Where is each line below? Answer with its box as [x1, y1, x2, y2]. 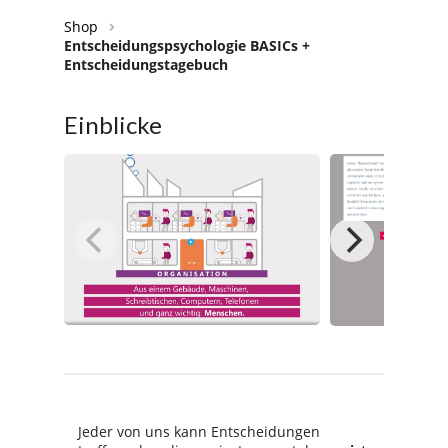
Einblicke [64, 110, 162, 140]
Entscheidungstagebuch [64, 54, 228, 74]
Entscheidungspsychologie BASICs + [64, 35, 310, 55]
